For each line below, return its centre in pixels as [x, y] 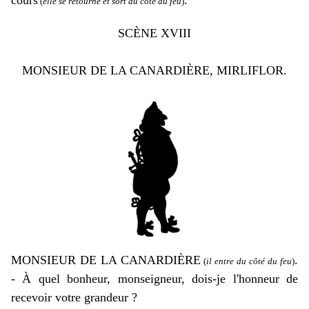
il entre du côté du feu [249, 261]
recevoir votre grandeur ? [74, 297]
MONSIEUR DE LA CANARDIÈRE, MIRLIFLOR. [154, 70]
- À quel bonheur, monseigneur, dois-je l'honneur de [154, 279]
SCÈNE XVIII [154, 33]
